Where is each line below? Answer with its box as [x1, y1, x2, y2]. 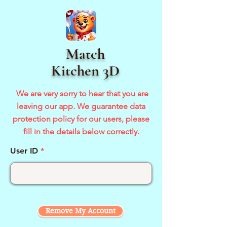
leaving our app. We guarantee [17, 101, 130, 111]
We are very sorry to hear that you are [14, 89, 148, 98]
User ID [10, 146, 38, 156]
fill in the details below [23, 127, 106, 136]
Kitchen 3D [51, 61, 120, 80]
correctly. [106, 127, 139, 136]
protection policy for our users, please [13, 114, 149, 124]
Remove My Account [46, 206, 116, 215]
